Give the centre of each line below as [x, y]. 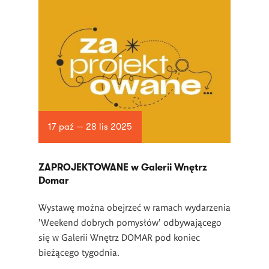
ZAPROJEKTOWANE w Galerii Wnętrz [123, 168]
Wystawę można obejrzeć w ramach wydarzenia [134, 207]
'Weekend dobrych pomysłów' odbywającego [130, 222]
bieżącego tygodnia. [80, 252]
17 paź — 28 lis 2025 [90, 127]
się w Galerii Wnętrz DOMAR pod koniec [119, 237]
